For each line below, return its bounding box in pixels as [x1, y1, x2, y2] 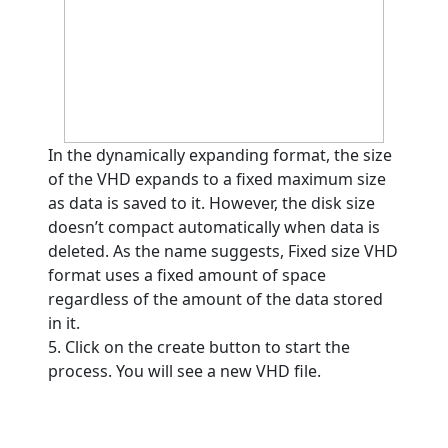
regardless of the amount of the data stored [48, 288, 383, 310]
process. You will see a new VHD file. [48, 360, 321, 382]
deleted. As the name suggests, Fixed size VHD [48, 240, 398, 262]
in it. [48, 312, 80, 334]
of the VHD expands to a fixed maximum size [48, 168, 386, 190]
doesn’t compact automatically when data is [48, 216, 380, 238]
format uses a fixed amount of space [48, 264, 326, 286]
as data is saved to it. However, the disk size [48, 192, 375, 214]
